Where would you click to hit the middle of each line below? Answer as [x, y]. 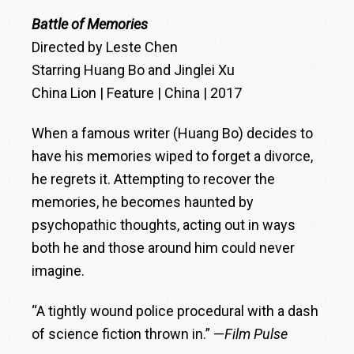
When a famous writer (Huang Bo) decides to [173, 134]
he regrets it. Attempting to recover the [154, 179]
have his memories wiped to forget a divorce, [173, 156]
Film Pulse [256, 334]
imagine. [58, 271]
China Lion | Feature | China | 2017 [137, 93]
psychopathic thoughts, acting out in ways [164, 225]
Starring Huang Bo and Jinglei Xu [134, 70]
